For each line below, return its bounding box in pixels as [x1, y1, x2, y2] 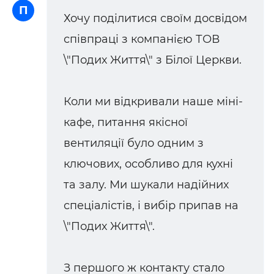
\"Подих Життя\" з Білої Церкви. [64, 53, 242, 67]
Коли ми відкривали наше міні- [64, 95, 243, 109]
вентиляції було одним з [64, 136, 204, 150]
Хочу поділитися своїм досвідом [64, 12, 247, 26]
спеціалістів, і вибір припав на [64, 199, 239, 213]
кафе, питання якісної [64, 116, 188, 130]
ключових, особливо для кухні [64, 157, 233, 171]
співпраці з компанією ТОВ [64, 32, 220, 46]
